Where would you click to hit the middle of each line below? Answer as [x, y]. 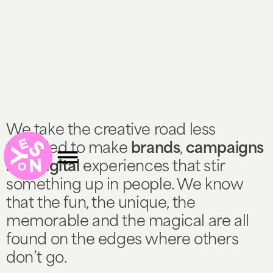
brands [155, 149]
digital [58, 168]
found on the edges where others [122, 241]
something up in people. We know [125, 186]
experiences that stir [152, 168]
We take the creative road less [111, 131]
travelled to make [69, 149]
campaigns [225, 149]
